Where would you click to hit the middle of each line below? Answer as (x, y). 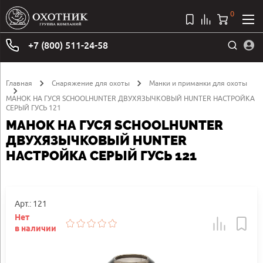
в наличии (36, 229)
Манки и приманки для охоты (198, 83)
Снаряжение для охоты (91, 83)
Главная (19, 83)
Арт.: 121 (31, 203)
